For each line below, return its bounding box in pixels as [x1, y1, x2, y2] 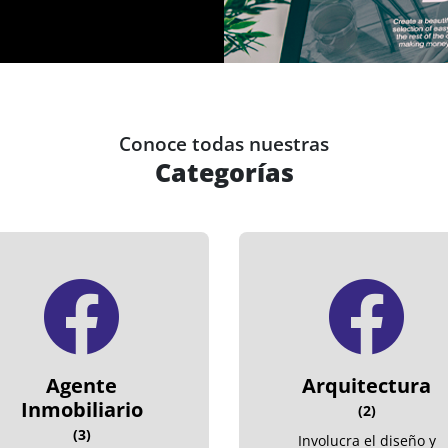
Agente [46, 371, 117, 399]
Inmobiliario [20, 395, 143, 423]
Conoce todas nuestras [119, 130, 329, 157]
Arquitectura [302, 371, 431, 399]
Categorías [154, 154, 294, 189]
